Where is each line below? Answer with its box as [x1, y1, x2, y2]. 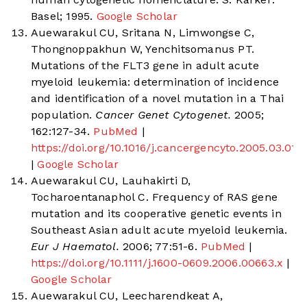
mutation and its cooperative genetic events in [31, 207, 282, 221]
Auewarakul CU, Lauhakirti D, [31, 174, 191, 188]
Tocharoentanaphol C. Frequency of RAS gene [31, 191, 278, 204]
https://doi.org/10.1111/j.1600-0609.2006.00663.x [31, 256, 284, 270]
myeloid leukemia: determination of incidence [31, 75, 280, 89]
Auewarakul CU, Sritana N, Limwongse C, [31, 26, 255, 40]
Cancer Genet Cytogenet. [92, 108, 231, 122]
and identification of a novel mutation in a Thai [31, 92, 284, 106]
